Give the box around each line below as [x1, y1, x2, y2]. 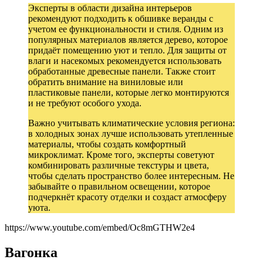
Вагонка [5, 244, 58, 260]
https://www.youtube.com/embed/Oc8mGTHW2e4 [5, 222, 195, 232]
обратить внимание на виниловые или [28, 76, 183, 87]
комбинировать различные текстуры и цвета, [28, 160, 209, 170]
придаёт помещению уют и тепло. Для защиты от [28, 45, 227, 55]
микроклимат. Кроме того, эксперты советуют [28, 149, 214, 160]
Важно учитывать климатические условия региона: [28, 117, 235, 128]
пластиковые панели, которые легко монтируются [28, 87, 229, 97]
